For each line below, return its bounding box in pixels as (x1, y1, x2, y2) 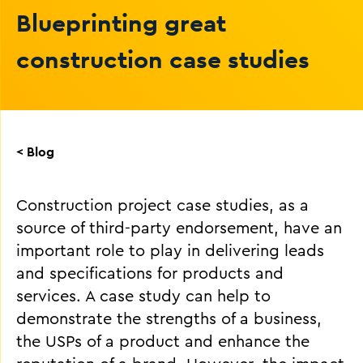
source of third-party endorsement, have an (16, 220, 342, 237)
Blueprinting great (16, 7, 226, 38)
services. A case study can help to (16, 288, 271, 305)
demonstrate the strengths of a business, (16, 311, 322, 327)
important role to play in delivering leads (16, 243, 324, 259)
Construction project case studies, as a (16, 198, 309, 214)
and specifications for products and (16, 266, 284, 282)
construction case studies (16, 44, 310, 75)
